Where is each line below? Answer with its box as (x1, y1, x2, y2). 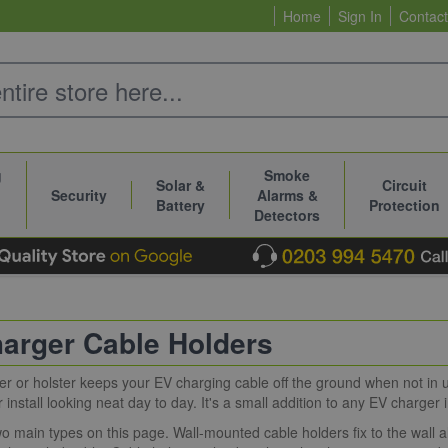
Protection (369, 195, 440, 215)
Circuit (382, 175, 427, 195)
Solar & (156, 175, 205, 195)
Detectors (254, 205, 320, 225)
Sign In (338, 6, 382, 26)
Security (51, 185, 107, 205)
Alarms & (256, 185, 318, 205)
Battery (156, 195, 205, 215)
